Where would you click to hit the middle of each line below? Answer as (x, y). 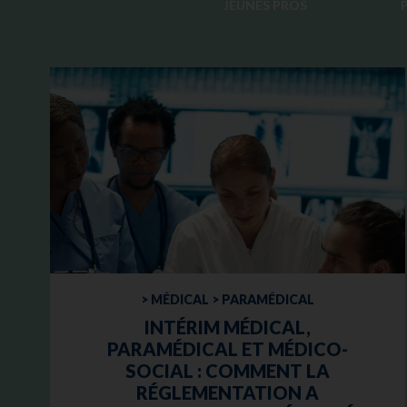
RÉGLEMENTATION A (228, 393)
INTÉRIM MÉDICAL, (228, 328)
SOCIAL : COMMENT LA (228, 371)
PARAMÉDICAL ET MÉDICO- (228, 349)
